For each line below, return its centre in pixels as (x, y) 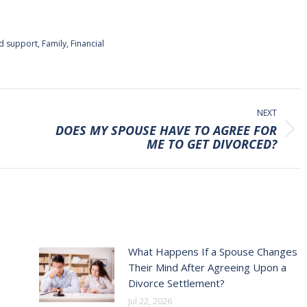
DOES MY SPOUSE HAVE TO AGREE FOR (166, 130)
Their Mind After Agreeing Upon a (207, 267)
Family (54, 44)
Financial (87, 44)
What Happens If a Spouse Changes (212, 251)
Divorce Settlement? (176, 283)
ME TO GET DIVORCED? (212, 144)
